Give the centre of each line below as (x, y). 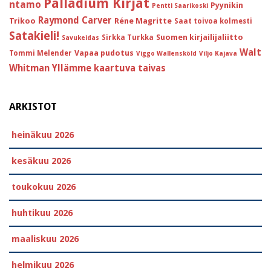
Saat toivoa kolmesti (213, 21)
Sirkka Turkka (128, 38)
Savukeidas (80, 38)
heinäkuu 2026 (43, 135)
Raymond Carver (75, 21)
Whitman (29, 69)
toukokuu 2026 (44, 187)
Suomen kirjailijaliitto (200, 38)
